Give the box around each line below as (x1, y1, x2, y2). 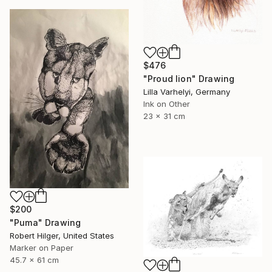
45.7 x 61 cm (10, 255, 59, 265)
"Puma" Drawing (10, 217, 81, 228)
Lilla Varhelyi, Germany (143, 87, 230, 97)
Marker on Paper (10, 243, 73, 253)
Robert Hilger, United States (10, 231, 114, 241)
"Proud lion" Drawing (143, 73, 235, 84)
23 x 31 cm (143, 111, 185, 121)
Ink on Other (143, 99, 190, 109)
